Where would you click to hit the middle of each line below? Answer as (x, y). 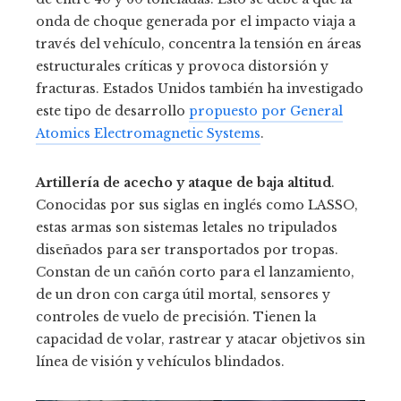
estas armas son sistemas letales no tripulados (187, 228)
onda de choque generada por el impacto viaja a (196, 22)
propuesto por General (266, 111)
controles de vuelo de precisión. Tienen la (176, 317)
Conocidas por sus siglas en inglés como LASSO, (197, 205)
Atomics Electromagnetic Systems (148, 134)
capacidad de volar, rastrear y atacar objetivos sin (200, 340)
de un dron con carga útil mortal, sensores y (183, 295)
